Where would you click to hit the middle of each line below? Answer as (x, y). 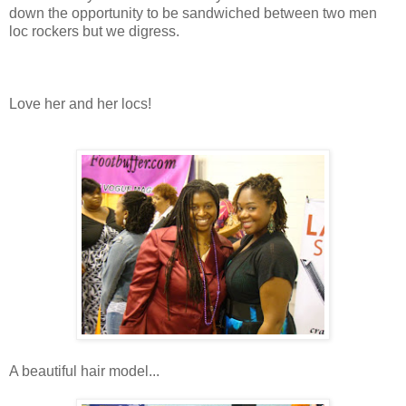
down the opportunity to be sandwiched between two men (193, 13)
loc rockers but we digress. (94, 31)
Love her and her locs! (80, 103)
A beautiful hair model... (84, 371)
